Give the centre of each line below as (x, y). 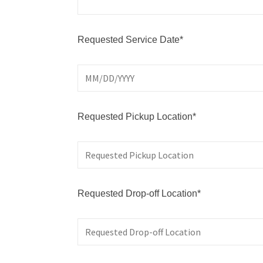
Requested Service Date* (130, 39)
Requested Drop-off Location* (139, 193)
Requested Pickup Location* (137, 116)
